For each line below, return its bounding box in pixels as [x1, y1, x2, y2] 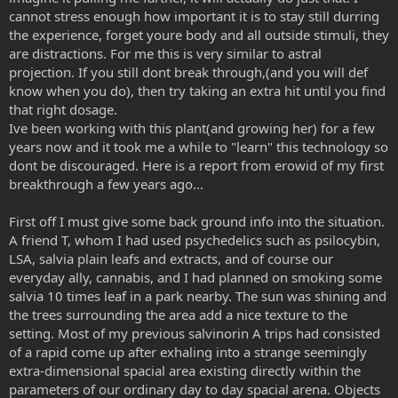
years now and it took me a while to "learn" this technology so [9, 138, 388, 155]
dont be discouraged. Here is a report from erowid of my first [9, 156, 384, 174]
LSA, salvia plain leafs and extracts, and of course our [9, 250, 333, 267]
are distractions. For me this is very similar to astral [9, 44, 322, 62]
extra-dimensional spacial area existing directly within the [9, 362, 361, 379]
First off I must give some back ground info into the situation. [9, 212, 385, 230]
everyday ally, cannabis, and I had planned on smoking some [9, 268, 382, 286]
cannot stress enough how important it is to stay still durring [9, 7, 379, 25]
